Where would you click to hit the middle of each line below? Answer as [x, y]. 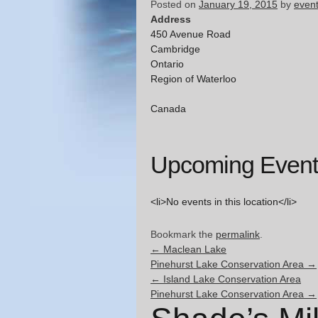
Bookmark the [183, 235]
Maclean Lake [193, 250]
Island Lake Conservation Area [231, 279]
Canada [168, 109]
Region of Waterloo [193, 79]
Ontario [167, 64]
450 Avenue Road [191, 34]
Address [171, 20]
